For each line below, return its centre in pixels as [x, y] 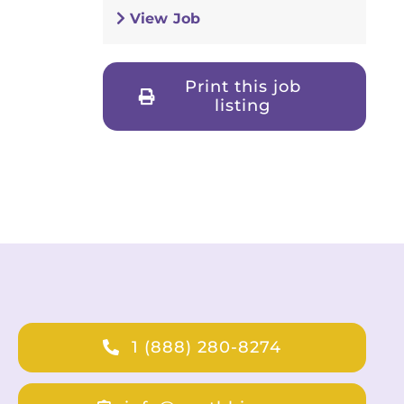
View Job [163, 18]
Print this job [243, 86]
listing [243, 105]
